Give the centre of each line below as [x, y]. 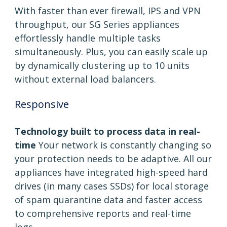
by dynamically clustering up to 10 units [102, 66]
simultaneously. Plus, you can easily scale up [111, 52]
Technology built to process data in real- [107, 131]
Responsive [42, 104]
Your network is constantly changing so [124, 145]
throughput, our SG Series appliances [97, 25]
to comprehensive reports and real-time [103, 214]
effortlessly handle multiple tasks [88, 38]
